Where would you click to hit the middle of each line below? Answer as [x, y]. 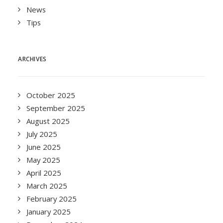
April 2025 [44, 173]
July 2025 [42, 134]
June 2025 [44, 147]
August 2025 [48, 121]
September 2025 [56, 108]
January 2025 [49, 212]
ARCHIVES [32, 59]
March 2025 [47, 186]
